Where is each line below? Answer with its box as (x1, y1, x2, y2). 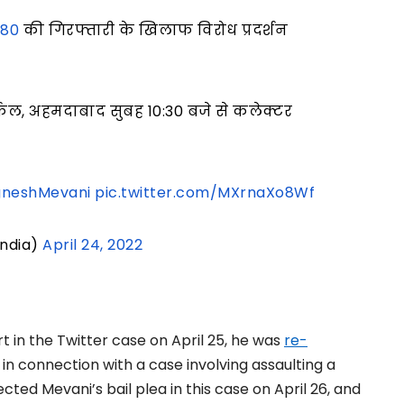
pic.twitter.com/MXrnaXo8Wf (95, 181, 316, 203)
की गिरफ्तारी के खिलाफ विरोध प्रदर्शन (19, 19, 289, 41)
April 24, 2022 (42, 234, 143, 255)
